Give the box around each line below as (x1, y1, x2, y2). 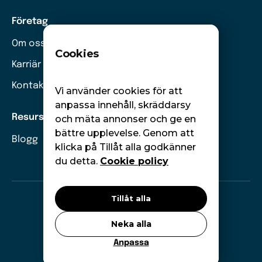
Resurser (12, 112, 54, 123)
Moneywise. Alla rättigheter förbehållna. (54, 202, 217, 211)
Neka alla (111, 219, 151, 229)
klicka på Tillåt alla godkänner (55, 142, 196, 153)
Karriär (12, 60, 41, 70)
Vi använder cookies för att (55, 85, 182, 96)
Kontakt (12, 81, 47, 91)
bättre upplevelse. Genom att (55, 127, 194, 139)
